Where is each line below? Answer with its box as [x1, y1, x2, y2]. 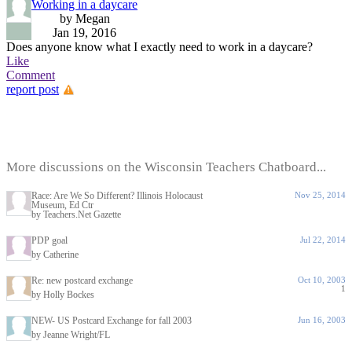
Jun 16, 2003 [298, 315, 346, 324]
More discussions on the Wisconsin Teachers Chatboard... [6, 159, 326, 174]
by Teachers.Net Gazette [31, 209, 121, 220]
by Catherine [31, 249, 79, 260]
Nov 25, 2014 [295, 190, 346, 200]
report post [6, 82, 59, 96]
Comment [6, 68, 55, 82]
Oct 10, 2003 [298, 275, 346, 284]
